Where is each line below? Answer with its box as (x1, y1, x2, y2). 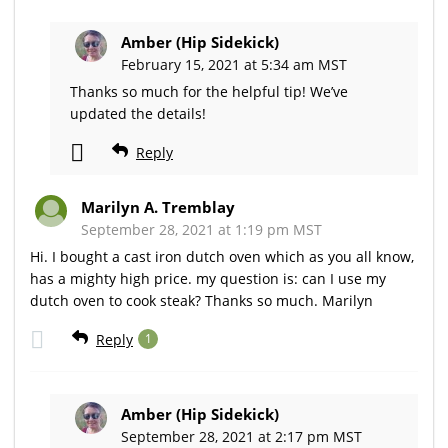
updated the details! (70, 103, 206, 123)
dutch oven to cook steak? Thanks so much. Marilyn (30, 290, 373, 310)
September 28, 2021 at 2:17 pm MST (121, 426, 362, 446)
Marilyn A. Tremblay (81, 196, 235, 217)
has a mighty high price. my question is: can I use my (30, 268, 386, 288)
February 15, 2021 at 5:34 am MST (121, 54, 347, 74)
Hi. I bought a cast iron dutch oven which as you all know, (30, 246, 414, 266)
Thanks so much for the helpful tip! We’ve (70, 81, 348, 101)
